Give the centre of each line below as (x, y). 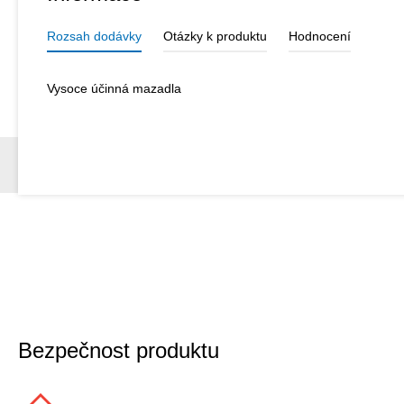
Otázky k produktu (215, 36)
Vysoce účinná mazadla (114, 88)
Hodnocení (320, 36)
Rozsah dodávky (94, 36)
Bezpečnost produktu (119, 350)
